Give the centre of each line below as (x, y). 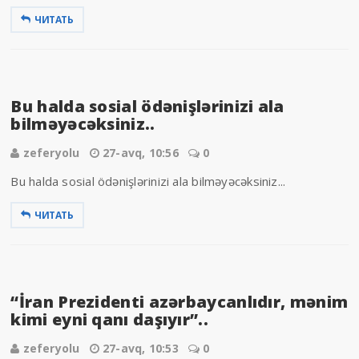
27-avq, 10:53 (140, 348)
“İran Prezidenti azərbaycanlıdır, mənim (179, 301)
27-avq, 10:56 (140, 152)
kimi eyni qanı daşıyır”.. (109, 319)
